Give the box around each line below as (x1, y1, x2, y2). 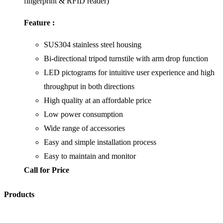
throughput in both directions (44, 82, 134, 91)
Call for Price (24, 165, 69, 174)
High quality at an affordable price (44, 96, 151, 105)
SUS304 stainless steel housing (44, 40, 141, 49)
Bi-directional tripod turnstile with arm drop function (44, 54, 208, 63)
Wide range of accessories (44, 123, 125, 132)
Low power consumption (44, 110, 123, 118)
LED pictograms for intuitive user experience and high (44, 68, 215, 77)
